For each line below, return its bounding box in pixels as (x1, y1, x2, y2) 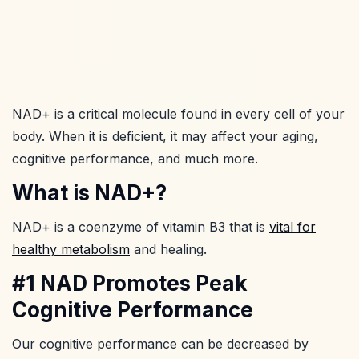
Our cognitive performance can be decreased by (12, 335, 309, 352)
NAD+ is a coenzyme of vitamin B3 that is (12, 218, 269, 235)
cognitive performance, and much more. (12, 150, 258, 167)
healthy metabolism (12, 240, 130, 257)
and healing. (130, 240, 207, 257)
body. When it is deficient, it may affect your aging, (12, 127, 318, 144)
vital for (269, 218, 316, 235)
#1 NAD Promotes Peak (12, 270, 248, 296)
